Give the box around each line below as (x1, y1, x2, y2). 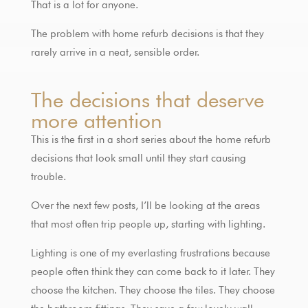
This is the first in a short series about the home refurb (30, 133, 271, 146)
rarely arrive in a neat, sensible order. (30, 45, 199, 58)
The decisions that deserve (30, 87, 264, 112)
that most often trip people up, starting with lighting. (30, 217, 265, 230)
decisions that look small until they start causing (30, 151, 246, 164)
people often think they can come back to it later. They (30, 265, 275, 278)
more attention (30, 107, 162, 133)
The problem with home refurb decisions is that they (30, 27, 264, 40)
